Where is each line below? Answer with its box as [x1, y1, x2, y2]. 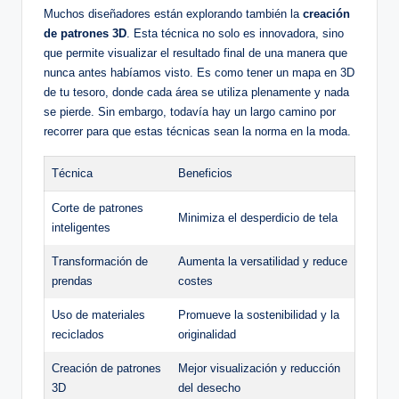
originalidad [178, 328, 236, 342]
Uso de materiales [52, 308, 145, 322]
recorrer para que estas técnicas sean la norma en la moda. [44, 125, 351, 139]
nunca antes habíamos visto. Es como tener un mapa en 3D [44, 66, 354, 80]
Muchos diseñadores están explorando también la [44, 7, 303, 21]
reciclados [52, 328, 104, 342]
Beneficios [178, 167, 232, 181]
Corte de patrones [52, 201, 143, 216]
